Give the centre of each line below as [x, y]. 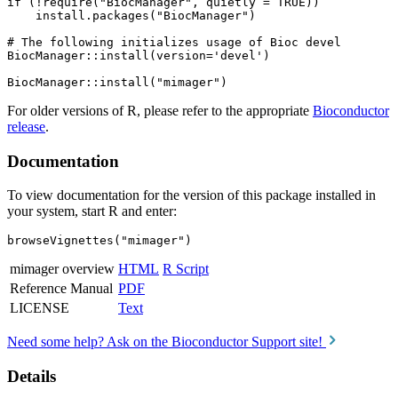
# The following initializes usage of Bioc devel [174, 42]
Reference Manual [61, 289]
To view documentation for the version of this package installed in [191, 195]
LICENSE [40, 308]
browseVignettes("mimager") [99, 241]
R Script [186, 269]
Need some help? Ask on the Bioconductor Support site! [167, 342]
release [26, 127]
